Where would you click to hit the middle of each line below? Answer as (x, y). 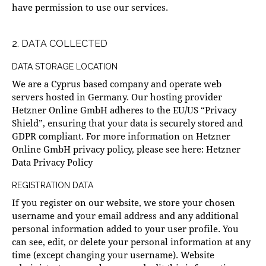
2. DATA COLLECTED (60, 44)
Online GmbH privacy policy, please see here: (109, 149)
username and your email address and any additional (125, 216)
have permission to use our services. (90, 7)
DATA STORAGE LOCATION (65, 67)
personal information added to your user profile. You (125, 229)
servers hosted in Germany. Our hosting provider (117, 97)
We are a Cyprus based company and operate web (117, 84)
